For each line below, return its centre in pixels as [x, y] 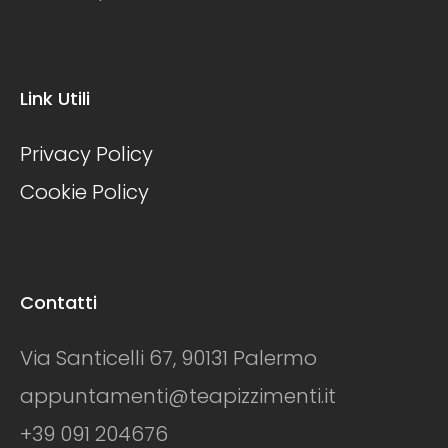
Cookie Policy [84, 192]
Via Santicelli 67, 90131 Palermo [168, 358]
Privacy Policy [86, 154]
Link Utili [55, 99]
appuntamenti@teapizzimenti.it [178, 396]
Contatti [58, 303]
